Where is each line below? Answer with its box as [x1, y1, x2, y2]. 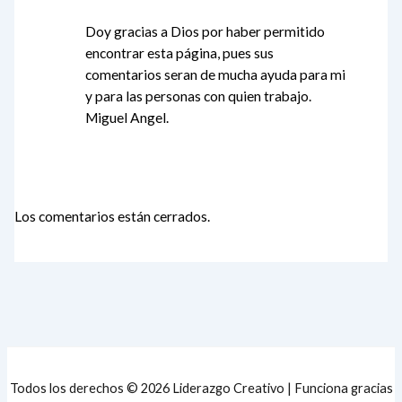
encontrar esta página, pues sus [85, 45, 275, 62]
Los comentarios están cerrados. [14, 207, 211, 224]
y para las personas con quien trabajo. [85, 88, 312, 105]
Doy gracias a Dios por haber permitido [85, 23, 326, 40]
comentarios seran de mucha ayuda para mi [85, 66, 346, 83]
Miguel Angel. [85, 109, 170, 127]
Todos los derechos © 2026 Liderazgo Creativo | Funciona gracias [9, 380, 393, 397]
